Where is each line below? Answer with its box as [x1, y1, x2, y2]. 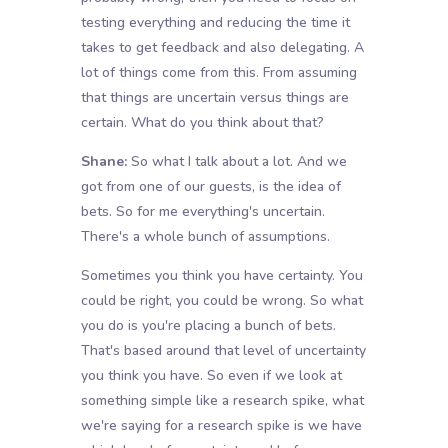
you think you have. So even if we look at [80, 366, 342, 386]
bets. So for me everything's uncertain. [80, 202, 325, 222]
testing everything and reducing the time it [80, 13, 350, 33]
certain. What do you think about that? [80, 113, 324, 133]
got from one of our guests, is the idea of [80, 177, 341, 197]
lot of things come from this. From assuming [80, 63, 357, 83]
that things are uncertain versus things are [80, 88, 349, 108]
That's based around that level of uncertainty [80, 341, 366, 361]
